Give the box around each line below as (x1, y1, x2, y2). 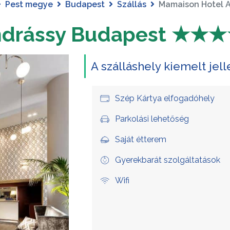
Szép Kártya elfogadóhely (114, 93, 215, 104)
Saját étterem (114, 135, 166, 145)
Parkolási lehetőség (114, 114, 189, 124)
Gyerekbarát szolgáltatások (114, 155, 220, 165)
